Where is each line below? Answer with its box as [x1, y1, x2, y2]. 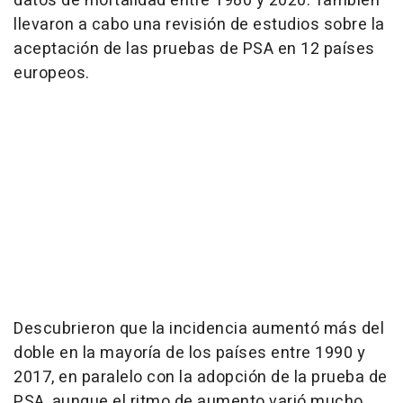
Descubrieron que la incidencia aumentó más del [13, 317, 384, 342]
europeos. [13, 61, 90, 86]
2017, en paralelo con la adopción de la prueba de [13, 365, 388, 390]
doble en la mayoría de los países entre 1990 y [13, 341, 365, 366]
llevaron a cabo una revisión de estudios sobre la [13, 13, 385, 38]
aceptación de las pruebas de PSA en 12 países [13, 37, 375, 62]
